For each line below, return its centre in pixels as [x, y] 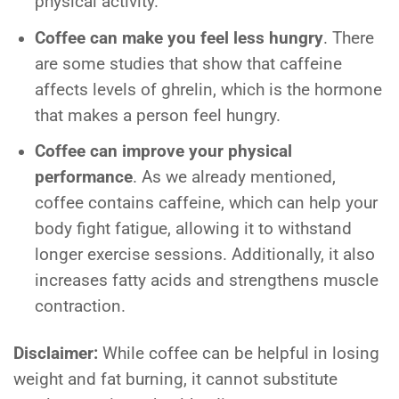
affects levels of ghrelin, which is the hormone [209, 90]
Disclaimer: [56, 353]
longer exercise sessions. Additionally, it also [205, 254]
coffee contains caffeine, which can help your [207, 203]
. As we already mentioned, [235, 177]
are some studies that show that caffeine [189, 64]
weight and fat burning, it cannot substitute [175, 379]
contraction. [81, 306]
